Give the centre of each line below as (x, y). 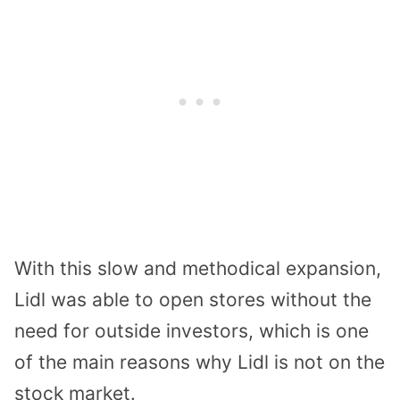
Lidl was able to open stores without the (193, 300)
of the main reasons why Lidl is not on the (200, 362)
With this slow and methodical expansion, (198, 269)
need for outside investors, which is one (192, 331)
